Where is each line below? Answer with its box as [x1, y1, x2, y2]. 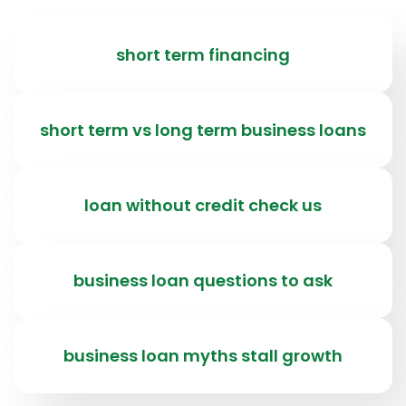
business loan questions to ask [73, 269, 333, 293]
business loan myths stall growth [63, 344, 343, 368]
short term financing [116, 43, 290, 67]
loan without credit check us [84, 194, 322, 217]
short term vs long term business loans [40, 119, 366, 142]
